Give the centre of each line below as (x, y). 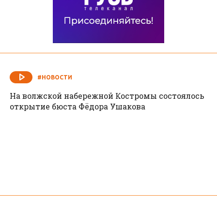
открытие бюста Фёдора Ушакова (77, 107)
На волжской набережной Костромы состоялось (107, 96)
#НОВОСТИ (55, 77)
